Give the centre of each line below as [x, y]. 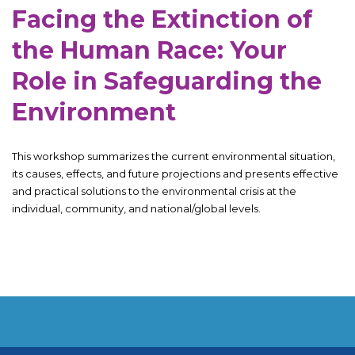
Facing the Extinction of [162, 19]
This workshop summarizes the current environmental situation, [174, 156]
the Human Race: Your [149, 50]
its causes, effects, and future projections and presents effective [175, 173]
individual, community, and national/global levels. [136, 208]
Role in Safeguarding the [167, 81]
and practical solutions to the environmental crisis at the [154, 191]
